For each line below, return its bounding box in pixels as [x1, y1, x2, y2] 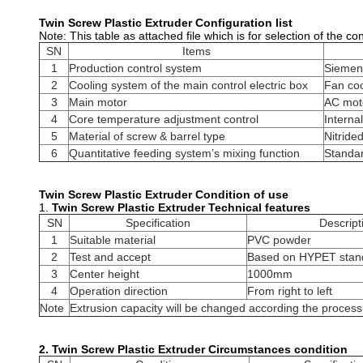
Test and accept [70, 250, 151, 263]
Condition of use [195, 188, 288, 201]
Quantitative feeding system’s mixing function [69, 147, 300, 160]
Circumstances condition [208, 343, 348, 356]
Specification [126, 216, 190, 229]
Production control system [69, 62, 202, 75]
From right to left [247, 284, 332, 297]
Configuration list [195, 16, 293, 29]
